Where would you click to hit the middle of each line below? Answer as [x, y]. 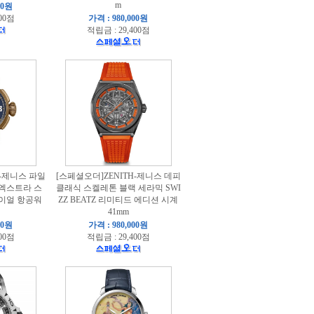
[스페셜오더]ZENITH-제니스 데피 [118, 176]
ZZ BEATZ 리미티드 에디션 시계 [118, 200]
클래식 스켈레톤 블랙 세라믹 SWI [118, 188]
